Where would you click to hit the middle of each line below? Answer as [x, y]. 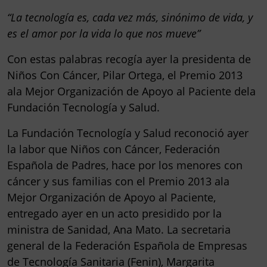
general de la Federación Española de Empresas [127, 245]
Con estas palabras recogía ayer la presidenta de [129, 59]
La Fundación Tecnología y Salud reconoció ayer [128, 133]
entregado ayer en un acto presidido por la [114, 213]
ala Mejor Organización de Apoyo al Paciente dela [131, 91]
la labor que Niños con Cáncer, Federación [114, 149]
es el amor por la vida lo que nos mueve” [104, 33]
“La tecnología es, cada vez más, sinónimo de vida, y [130, 17]
